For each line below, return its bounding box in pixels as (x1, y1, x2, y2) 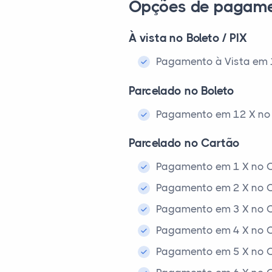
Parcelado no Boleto (129, 84, 235, 98)
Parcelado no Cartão (129, 137, 240, 150)
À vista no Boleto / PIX (129, 32, 247, 45)
